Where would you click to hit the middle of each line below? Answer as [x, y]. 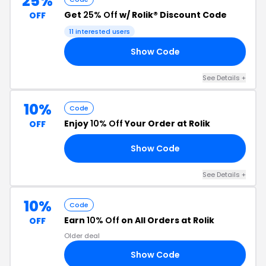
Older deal [82, 236]
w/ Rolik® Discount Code [172, 15]
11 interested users [99, 31]
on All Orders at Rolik [167, 220]
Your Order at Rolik [167, 123]
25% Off [100, 15]
